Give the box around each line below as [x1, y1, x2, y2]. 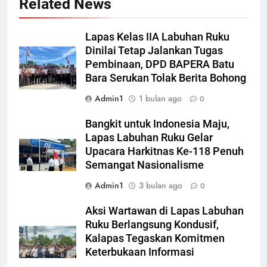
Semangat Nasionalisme [85, 159, 204, 171]
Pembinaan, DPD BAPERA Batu [85, 58, 234, 70]
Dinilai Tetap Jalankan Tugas [85, 44, 223, 57]
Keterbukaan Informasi [85, 246, 194, 258]
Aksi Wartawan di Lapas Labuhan [85, 204, 244, 217]
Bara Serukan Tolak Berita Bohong [85, 72, 246, 84]
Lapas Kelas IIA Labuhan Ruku [85, 30, 229, 43]
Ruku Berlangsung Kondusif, [85, 218, 219, 231]
